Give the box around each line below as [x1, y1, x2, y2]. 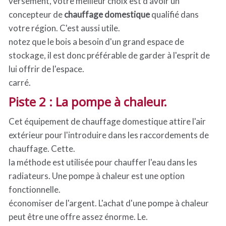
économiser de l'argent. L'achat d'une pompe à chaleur [9, 198, 209, 208]
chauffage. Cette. [9, 143, 75, 154]
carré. [9, 77, 31, 88]
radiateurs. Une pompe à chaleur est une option [9, 171, 185, 181]
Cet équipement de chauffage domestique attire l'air [9, 116, 206, 127]
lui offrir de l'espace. [9, 64, 84, 74]
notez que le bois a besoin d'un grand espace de [9, 36, 184, 47]
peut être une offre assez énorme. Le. [9, 211, 148, 222]
